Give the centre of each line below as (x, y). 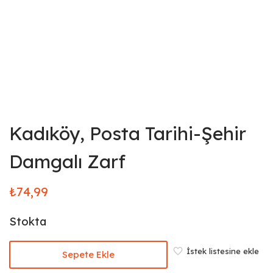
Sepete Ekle (88, 254)
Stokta (28, 222)
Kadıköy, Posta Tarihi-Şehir (128, 133)
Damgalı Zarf (67, 161)
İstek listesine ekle (223, 251)
